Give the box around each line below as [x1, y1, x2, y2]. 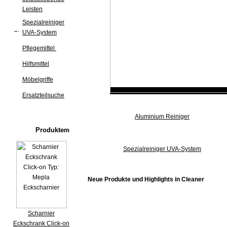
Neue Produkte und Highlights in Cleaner [88, 176, 204, 183]
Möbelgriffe [22, 76, 53, 83]
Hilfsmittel [22, 60, 49, 67]
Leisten [22, 6, 43, 13]
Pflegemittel [22, 45, 56, 52]
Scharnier [28, 210, 55, 217]
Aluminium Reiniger [135, 113, 190, 120]
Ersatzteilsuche [22, 92, 64, 99]
